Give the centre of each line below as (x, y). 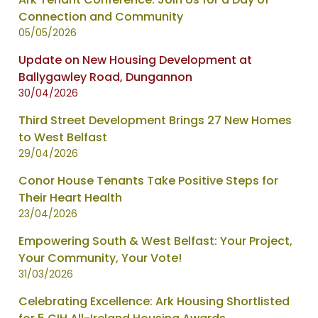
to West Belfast (63, 137)
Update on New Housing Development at (135, 60)
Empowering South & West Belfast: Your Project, (155, 241)
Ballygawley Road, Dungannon (105, 77)
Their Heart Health (70, 197)
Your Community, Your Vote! (100, 258)
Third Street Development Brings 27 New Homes (155, 120)
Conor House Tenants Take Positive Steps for (148, 180)
